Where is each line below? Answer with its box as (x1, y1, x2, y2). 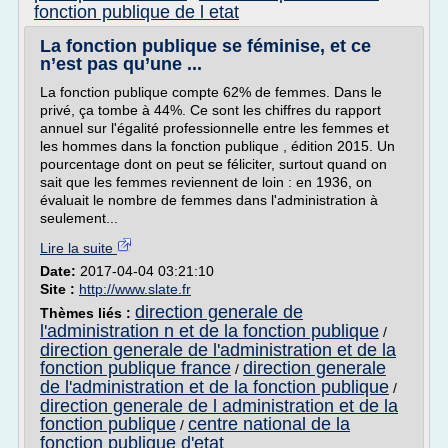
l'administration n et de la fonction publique (40, 321, 379, 341)
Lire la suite (40, 240, 117, 256)
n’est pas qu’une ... (40, 54, 202, 74)
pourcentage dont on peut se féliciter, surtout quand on (40, 156, 387, 172)
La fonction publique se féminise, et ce (40, 36, 371, 56)
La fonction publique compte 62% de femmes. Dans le (40, 84, 382, 100)
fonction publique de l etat (34, 2, 239, 22)
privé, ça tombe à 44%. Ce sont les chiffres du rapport (40, 102, 381, 118)
